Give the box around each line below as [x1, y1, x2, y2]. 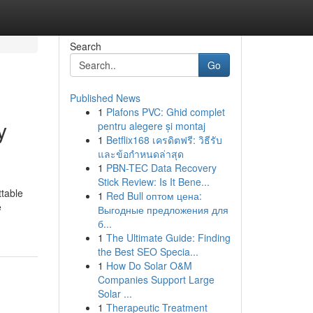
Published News [69, 91, 140, 105]
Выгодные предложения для [97, 203, 228, 217]
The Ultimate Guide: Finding [105, 231, 231, 245]
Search [69, 39, 101, 53]
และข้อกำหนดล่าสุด [97, 147, 184, 161]
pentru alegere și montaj [97, 119, 205, 133]
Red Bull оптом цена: [105, 189, 202, 203]
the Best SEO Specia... [97, 245, 198, 259]
